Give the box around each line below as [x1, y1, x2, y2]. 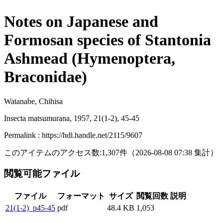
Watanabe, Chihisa [4, 97, 63, 106]
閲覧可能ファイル [4, 168, 82, 179]
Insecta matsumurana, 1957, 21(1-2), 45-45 [4, 113, 139, 122]
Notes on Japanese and [4, 12, 158, 31]
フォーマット [57, 192, 105, 201]
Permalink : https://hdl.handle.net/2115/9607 [4, 130, 142, 139]
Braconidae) [4, 68, 87, 86]
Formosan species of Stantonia [4, 31, 211, 49]
